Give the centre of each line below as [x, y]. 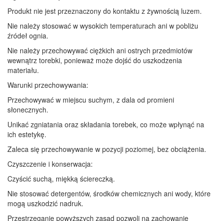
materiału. [23, 70]
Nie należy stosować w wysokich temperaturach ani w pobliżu [103, 25]
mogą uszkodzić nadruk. [45, 203]
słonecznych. [28, 109]
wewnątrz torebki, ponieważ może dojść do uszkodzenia [95, 60]
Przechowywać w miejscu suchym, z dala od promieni [91, 99]
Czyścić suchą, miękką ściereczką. [61, 178]
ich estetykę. [27, 134]
